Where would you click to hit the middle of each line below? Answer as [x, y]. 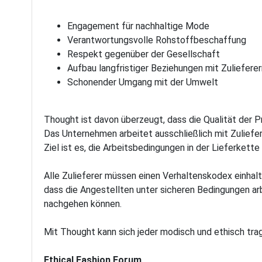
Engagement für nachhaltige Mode [139, 26]
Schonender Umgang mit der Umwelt [143, 82]
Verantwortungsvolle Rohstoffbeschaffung [157, 40]
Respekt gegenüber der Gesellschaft [144, 54]
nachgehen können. [83, 204]
